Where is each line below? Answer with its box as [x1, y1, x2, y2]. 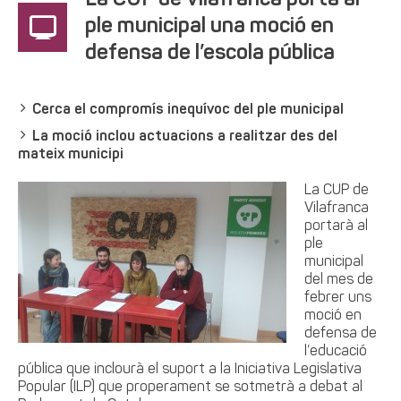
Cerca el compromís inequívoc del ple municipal [32, 103, 344, 117]
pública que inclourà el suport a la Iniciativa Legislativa [18, 363, 362, 377]
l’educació [304, 345, 367, 359]
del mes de [304, 273, 373, 287]
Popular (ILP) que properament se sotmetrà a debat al [18, 380, 363, 395]
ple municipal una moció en [85, 16, 334, 38]
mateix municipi [18, 148, 124, 162]
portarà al [304, 219, 368, 234]
